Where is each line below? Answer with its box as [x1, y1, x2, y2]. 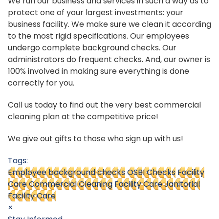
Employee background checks [8, 166, 125, 178]
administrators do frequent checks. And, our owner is [8, 54, 210, 66]
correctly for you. [8, 77, 74, 89]
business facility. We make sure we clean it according [8, 19, 211, 30]
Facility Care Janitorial [114, 178, 200, 190]
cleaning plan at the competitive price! [8, 111, 158, 123]
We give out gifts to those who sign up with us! [8, 132, 183, 144]
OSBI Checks [127, 166, 175, 178]
